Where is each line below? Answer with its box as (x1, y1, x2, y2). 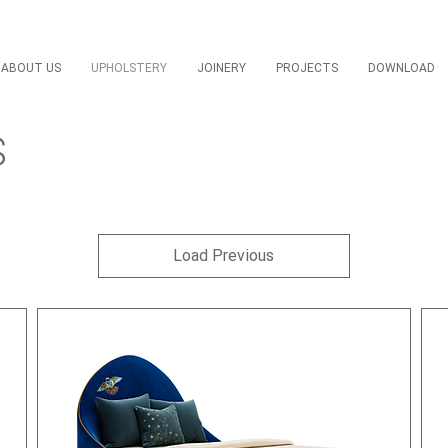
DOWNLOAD (367, 61, 435, 75)
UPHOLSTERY (90, 61, 167, 75)
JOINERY (196, 61, 246, 75)
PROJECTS (275, 61, 338, 75)
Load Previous (173, 246, 275, 265)
